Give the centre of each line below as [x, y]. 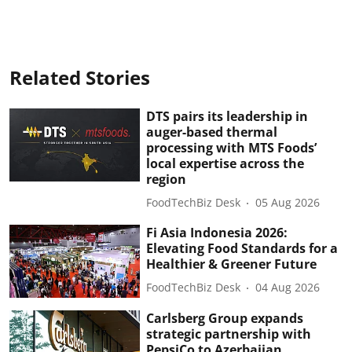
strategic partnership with [229, 334]
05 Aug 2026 [288, 203]
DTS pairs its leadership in [227, 116]
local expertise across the [225, 163]
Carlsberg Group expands [225, 319]
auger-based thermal [212, 132]
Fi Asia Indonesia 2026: [217, 232]
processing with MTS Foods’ [232, 147]
